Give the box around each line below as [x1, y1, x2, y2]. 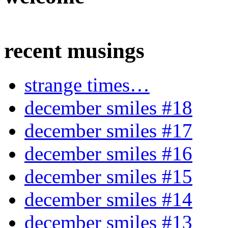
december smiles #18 [24, 96, 192, 119]
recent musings [4, 38, 145, 63]
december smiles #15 [24, 165, 192, 187]
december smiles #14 [24, 188, 192, 210]
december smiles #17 [24, 119, 192, 141]
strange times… [24, 73, 150, 96]
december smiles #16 [24, 142, 192, 164]
